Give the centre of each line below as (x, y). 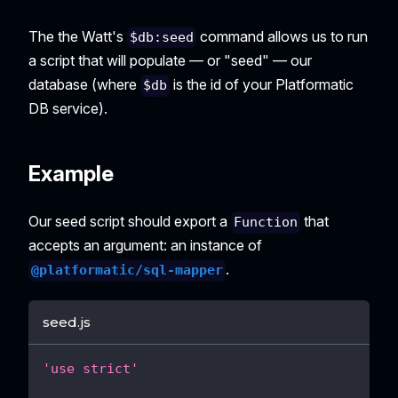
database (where (84, 85)
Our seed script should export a (130, 222)
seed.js (67, 322)
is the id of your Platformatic (262, 85)
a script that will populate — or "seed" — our (170, 61)
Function (266, 223)
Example (71, 174)
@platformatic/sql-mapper (127, 271)
